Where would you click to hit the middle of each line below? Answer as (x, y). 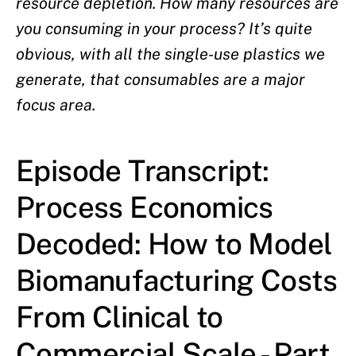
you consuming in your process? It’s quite (164, 29)
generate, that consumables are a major (161, 80)
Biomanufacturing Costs (177, 281)
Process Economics (145, 207)
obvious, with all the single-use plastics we (170, 54)
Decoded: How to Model (174, 244)
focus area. (56, 105)
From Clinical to (120, 317)
